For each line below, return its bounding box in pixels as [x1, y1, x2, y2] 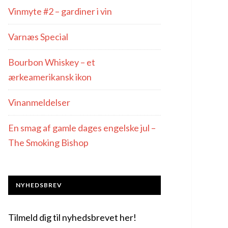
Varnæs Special [8, 31, 68, 42]
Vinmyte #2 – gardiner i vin [8, 6, 112, 17]
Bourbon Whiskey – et [8, 56, 95, 68]
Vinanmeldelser [8, 97, 70, 108]
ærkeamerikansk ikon [8, 71, 92, 82]
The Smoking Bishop [8, 137, 89, 148]
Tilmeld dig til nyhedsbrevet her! [8, 212, 136, 223]
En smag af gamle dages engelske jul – [8, 122, 156, 133]
